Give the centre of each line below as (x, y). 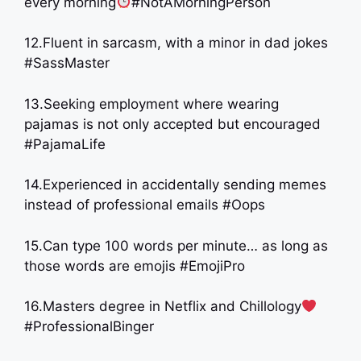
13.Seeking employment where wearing (151, 104)
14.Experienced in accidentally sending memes (175, 185)
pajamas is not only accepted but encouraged (172, 124)
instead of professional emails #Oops (145, 205)
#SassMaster (67, 63)
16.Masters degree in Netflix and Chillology (163, 306)
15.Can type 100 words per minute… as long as (176, 245)
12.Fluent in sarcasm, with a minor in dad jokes (176, 43)
